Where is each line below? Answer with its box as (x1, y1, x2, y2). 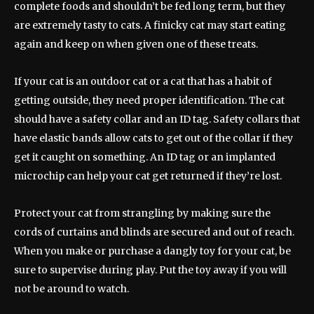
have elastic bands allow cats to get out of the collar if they (14, 132, 293, 145)
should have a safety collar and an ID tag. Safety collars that (14, 113, 300, 126)
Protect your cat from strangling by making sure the (14, 207, 271, 220)
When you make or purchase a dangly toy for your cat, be (14, 245, 291, 258)
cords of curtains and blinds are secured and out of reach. (14, 226, 294, 239)
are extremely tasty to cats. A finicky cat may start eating (14, 19, 286, 32)
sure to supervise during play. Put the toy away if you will (14, 264, 287, 277)
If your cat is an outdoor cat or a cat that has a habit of (14, 75, 272, 88)
